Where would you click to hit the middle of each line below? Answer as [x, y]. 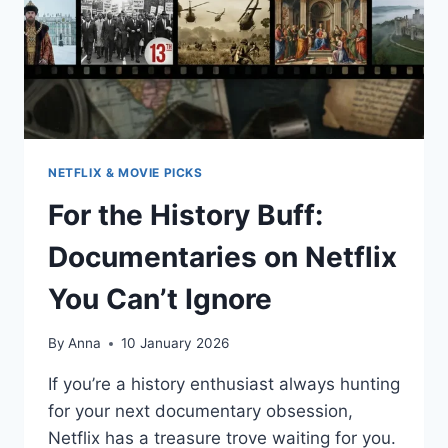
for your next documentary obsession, [200, 411]
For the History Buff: [185, 214]
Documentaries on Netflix [222, 256]
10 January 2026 [175, 343]
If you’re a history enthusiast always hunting [224, 384]
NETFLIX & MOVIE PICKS [125, 172]
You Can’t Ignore [160, 298]
